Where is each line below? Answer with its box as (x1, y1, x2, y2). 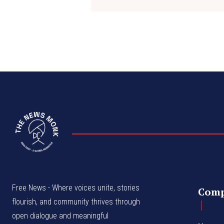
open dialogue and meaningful (12, 210, 108, 220)
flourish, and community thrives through (12, 196, 140, 206)
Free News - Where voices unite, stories (12, 182, 139, 192)
